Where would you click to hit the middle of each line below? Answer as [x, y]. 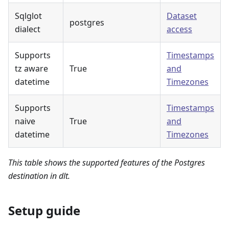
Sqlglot [28, 16]
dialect [28, 29]
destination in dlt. [39, 176]
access [179, 29]
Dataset [182, 16]
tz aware [31, 68]
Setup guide [44, 210]
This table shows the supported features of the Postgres [107, 162]
